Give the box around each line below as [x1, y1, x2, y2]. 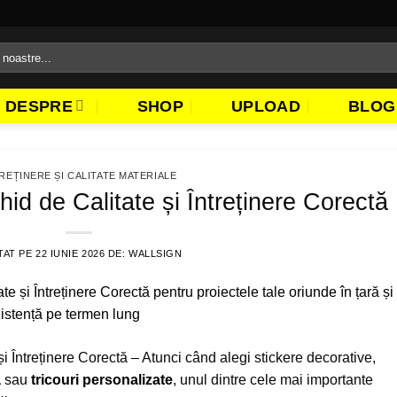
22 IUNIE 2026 [35, 247, 105, 259]
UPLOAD [230, 97, 301, 115]
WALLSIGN [128, 247, 183, 259]
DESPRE [4, 97, 73, 115]
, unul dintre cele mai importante [173, 371, 373, 387]
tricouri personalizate [31, 371, 173, 387]
